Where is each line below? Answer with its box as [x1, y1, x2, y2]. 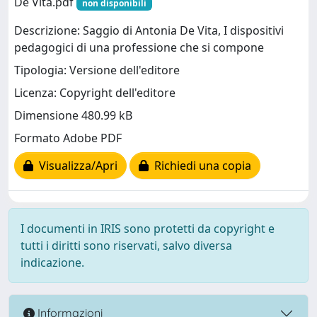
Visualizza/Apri [33, 158, 117, 174]
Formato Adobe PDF [14, 130, 122, 146]
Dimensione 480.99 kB [14, 108, 132, 124]
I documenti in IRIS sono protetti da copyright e [21, 220, 275, 236]
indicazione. [21, 254, 84, 270]
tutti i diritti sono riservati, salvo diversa [21, 237, 232, 253]
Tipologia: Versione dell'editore [14, 62, 180, 79]
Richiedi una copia [149, 158, 251, 174]
